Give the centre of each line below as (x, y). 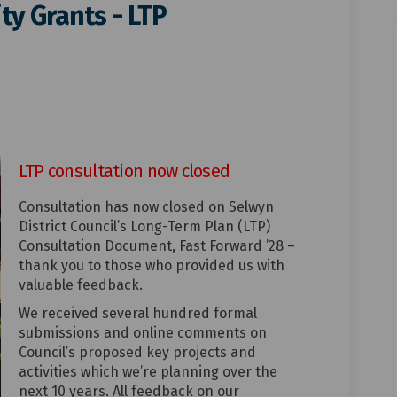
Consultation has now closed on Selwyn (146, 207)
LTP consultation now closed (124, 171)
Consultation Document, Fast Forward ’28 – (156, 246)
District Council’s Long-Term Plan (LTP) (144, 227)
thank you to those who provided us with (151, 266)
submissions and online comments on (142, 333)
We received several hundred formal (137, 314)
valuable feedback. (80, 285)
